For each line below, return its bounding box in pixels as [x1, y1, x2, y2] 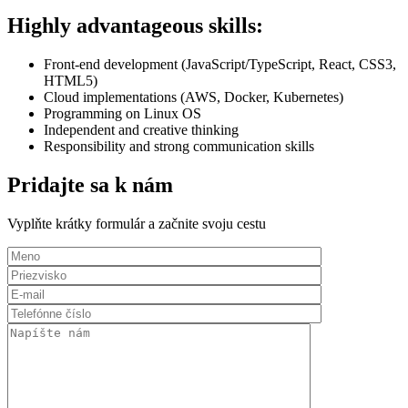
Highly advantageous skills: [7, 13, 263, 37]
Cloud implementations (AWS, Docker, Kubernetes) [44, 88, 343, 105]
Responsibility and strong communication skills [44, 138, 314, 154]
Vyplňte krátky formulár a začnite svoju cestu [7, 215, 266, 231]
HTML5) [44, 72, 97, 88]
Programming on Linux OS [44, 105, 201, 121]
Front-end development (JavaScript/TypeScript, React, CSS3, [44, 56, 396, 72]
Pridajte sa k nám [7, 172, 173, 197]
